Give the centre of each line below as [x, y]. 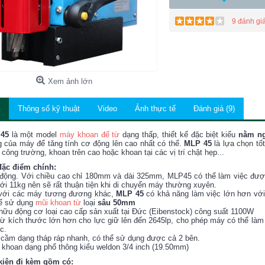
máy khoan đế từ [90, 134]
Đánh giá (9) [214, 108]
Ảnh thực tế [155, 108]
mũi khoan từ [58, 202]
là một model [34, 134]
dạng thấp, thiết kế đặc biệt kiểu [179, 134]
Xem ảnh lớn [70, 81]
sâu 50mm [117, 202]
